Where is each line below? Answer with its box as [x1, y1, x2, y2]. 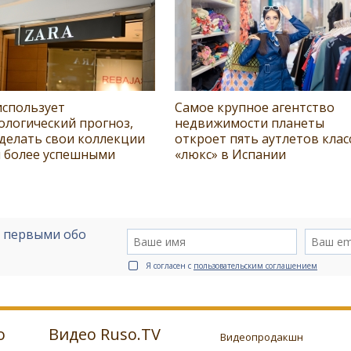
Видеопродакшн [219, 330, 303, 345]
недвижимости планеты [175, 114, 324, 132]
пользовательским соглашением [194, 260, 317, 272]
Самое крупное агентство [175, 99, 335, 117]
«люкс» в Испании [175, 146, 286, 164]
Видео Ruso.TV [49, 324, 161, 346]
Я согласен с [146, 260, 194, 272]
